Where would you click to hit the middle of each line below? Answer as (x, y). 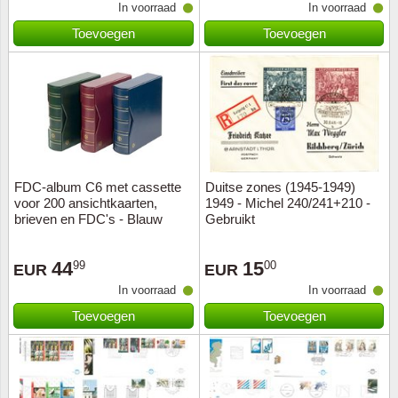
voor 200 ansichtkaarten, (86, 203)
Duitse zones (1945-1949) (280, 187)
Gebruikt (230, 219)
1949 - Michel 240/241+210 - (288, 203)
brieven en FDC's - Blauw (88, 219)
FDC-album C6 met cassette (98, 187)
